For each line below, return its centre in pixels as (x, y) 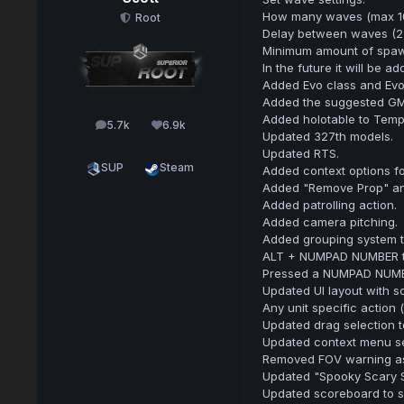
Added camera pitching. (330, 222)
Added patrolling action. (329, 205)
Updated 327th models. (327, 137)
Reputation (196, 129)
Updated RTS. (300, 154)
